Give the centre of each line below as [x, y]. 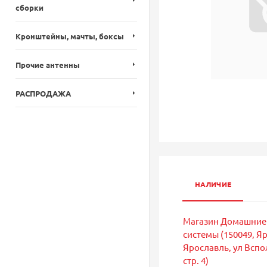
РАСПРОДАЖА [43, 93]
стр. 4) [195, 260]
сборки [30, 7]
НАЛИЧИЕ [213, 184]
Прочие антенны [48, 65]
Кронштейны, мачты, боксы [70, 36]
